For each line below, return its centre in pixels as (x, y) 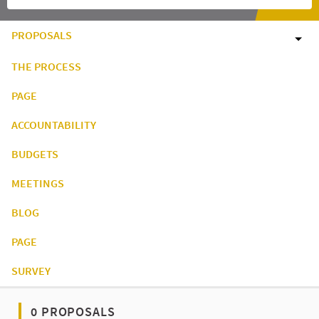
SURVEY (31, 271)
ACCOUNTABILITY (54, 125)
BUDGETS (35, 154)
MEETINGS (38, 183)
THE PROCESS (46, 67)
